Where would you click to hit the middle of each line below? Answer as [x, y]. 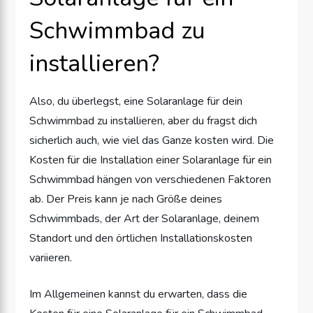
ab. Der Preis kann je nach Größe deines [126, 199]
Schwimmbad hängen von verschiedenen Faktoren [151, 179]
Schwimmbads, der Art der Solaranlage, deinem [145, 218]
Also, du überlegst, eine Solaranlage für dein [136, 101]
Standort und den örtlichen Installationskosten [141, 238]
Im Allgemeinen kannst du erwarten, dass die [139, 294]
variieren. [51, 257]
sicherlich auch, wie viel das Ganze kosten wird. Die [152, 140]
